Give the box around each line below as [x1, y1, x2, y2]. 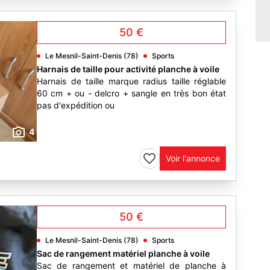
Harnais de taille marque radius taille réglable [37, 76, 226, 86]
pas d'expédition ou [37, 100, 115, 110]
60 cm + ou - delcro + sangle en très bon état [37, 88, 226, 98]
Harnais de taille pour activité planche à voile [37, 64, 219, 74]
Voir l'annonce [166, 153, 220, 163]
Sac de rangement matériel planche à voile [37, 248, 210, 259]
